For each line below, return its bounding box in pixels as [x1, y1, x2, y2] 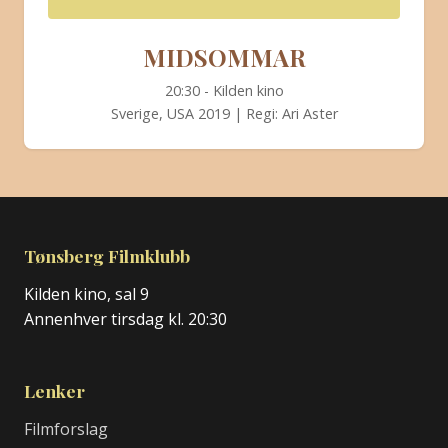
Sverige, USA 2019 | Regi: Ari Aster [110, 103, 338, 123]
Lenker [24, 379, 85, 402]
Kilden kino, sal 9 [24, 283, 149, 305]
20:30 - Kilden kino [164, 80, 284, 100]
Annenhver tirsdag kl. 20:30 [24, 308, 227, 330]
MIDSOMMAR [142, 40, 306, 73]
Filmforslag [24, 418, 108, 440]
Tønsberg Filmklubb [24, 244, 190, 267]
